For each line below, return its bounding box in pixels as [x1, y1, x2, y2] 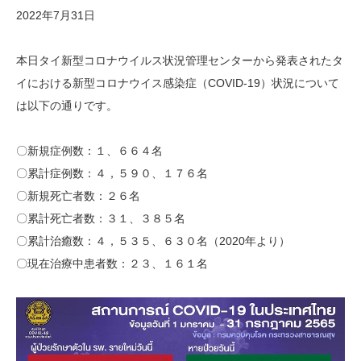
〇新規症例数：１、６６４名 [16, 144, 163, 157]
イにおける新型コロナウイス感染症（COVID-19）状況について [16, 77, 339, 89]
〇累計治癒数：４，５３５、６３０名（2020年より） [16, 234, 290, 247]
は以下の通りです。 [16, 99, 118, 112]
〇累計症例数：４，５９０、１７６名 [16, 167, 208, 180]
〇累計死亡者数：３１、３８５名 [16, 212, 185, 225]
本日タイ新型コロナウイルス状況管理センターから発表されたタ [16, 54, 343, 67]
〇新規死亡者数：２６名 [16, 189, 140, 202]
